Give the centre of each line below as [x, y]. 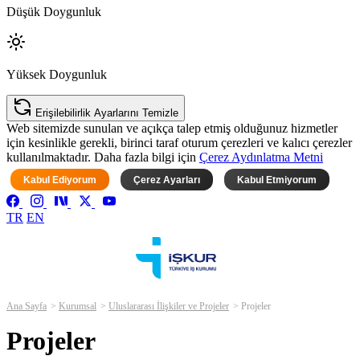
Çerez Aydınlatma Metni [261, 157]
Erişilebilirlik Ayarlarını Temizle [107, 113]
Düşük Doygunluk [54, 12]
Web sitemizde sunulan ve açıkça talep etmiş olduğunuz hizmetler [172, 129]
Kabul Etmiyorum [277, 180]
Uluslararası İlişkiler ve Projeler [169, 307]
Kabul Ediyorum [60, 180]
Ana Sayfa [27, 307]
